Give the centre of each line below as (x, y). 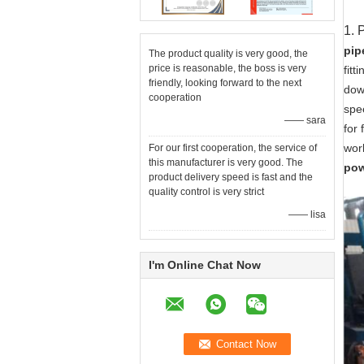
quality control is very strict (206, 192)
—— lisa (307, 214)
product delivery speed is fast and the (231, 177)
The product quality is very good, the (228, 54)
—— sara (305, 120)
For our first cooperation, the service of (233, 148)
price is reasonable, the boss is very (227, 68)
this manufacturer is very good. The (226, 162)
